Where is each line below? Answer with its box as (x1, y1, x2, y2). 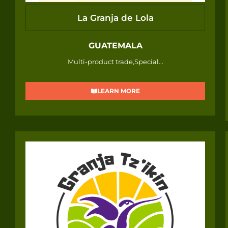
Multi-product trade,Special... (67, 58, 163, 66)
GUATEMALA (88, 41, 142, 51)
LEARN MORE (97, 87, 140, 95)
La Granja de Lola (77, 12, 154, 23)
